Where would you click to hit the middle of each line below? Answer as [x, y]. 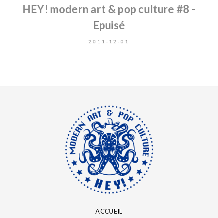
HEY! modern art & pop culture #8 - [109, 9]
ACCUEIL [109, 211]
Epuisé [109, 25]
